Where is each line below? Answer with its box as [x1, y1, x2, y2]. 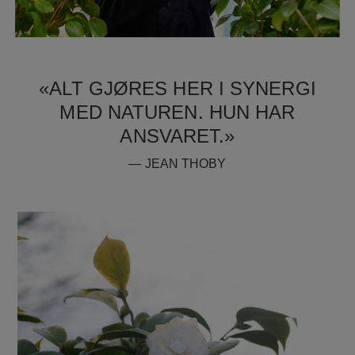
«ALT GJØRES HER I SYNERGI [39, 77, 316, 99]
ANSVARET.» [120, 124, 235, 147]
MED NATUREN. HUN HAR [59, 101, 296, 123]
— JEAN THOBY [128, 156, 227, 170]
